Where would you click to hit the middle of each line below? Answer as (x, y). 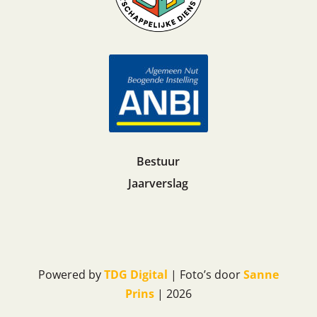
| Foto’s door (205, 275)
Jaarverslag (158, 184)
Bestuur (158, 162)
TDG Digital (136, 275)
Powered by (71, 275)
